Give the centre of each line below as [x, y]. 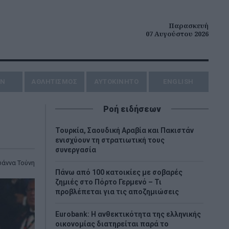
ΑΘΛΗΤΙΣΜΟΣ [54, 82]
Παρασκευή [189, 26]
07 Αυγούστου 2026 [177, 34]
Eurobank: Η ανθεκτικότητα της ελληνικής [128, 214]
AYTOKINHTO [117, 82]
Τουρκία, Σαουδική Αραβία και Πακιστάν [124, 130]
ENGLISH [178, 82]
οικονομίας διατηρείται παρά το [112, 224]
